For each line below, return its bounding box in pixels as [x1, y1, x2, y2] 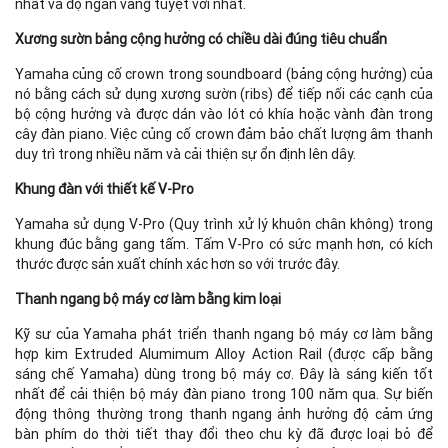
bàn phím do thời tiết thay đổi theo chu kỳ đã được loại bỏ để [15, 425, 433, 444]
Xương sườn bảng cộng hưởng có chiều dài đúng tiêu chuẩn [15, 30, 387, 49]
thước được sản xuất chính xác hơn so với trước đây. [15, 255, 340, 274]
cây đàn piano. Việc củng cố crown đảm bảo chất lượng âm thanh [15, 125, 433, 144]
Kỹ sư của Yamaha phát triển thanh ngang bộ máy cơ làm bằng [15, 325, 433, 344]
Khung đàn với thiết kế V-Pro [15, 180, 194, 199]
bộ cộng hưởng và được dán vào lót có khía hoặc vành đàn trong [15, 105, 433, 124]
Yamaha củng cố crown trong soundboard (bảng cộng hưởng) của [15, 65, 433, 84]
